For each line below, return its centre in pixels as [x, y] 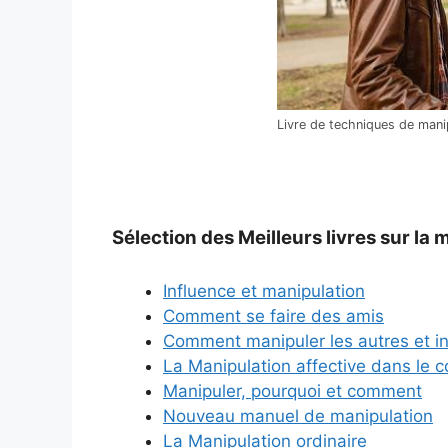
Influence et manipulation [264, 290]
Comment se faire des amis [273, 315]
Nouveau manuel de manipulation [298, 415]
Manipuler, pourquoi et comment [292, 390]
